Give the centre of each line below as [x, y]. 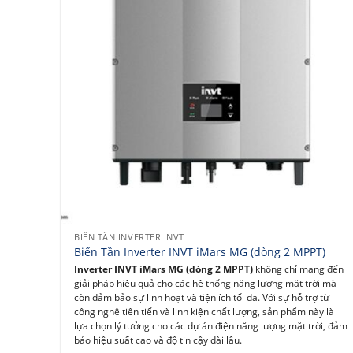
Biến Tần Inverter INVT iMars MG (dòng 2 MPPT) [200, 252]
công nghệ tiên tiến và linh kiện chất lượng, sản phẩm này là [204, 311]
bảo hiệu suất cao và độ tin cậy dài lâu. [158, 340]
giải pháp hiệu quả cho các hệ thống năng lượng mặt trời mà [206, 283]
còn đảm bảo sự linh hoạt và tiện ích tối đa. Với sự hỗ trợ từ [202, 297]
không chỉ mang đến [299, 269]
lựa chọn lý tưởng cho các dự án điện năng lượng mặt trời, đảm [211, 325]
